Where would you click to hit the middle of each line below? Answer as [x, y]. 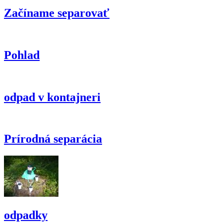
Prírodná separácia [53, 139]
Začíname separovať [57, 13]
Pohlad [22, 55]
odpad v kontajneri [52, 97]
